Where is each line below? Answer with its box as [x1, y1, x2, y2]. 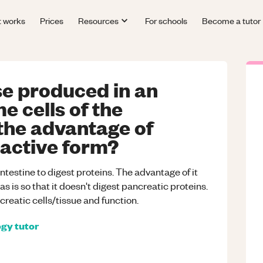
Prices [40, 14, 64, 26]
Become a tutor [201, 14, 261, 26]
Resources [78, 14, 119, 26]
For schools [144, 14, 187, 26]
